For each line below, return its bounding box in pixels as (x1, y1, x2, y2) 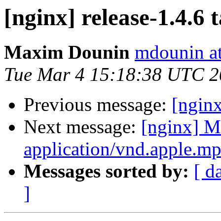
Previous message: (24, 94, 172, 115)
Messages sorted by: (24, 160, 189, 182)
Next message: (24, 116, 141, 138)
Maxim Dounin (4, 41, 130, 63)
